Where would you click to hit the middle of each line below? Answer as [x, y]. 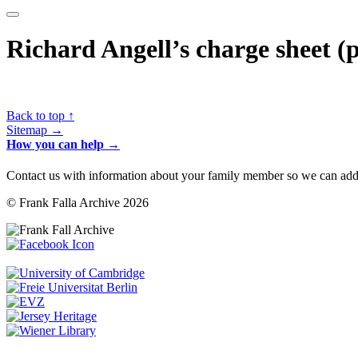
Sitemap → [35, 129]
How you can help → [63, 144]
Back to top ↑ [40, 115]
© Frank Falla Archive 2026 [78, 203]
